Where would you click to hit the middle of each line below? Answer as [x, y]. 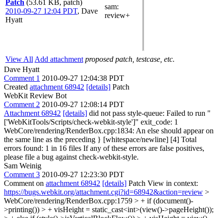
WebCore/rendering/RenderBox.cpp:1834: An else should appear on [109, 131]
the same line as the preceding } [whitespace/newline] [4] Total [100, 139]
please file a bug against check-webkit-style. [71, 157]
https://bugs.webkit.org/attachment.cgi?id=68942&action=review [103, 192]
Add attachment [59, 59]
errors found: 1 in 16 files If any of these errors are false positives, [104, 148]
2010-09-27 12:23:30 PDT [83, 174]
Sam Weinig [23, 166]
